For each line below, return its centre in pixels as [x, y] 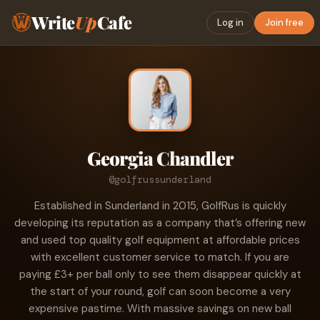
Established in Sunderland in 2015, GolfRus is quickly [160, 206]
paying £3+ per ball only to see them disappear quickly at [160, 274]
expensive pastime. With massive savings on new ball [160, 309]
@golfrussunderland [160, 179]
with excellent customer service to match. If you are [160, 257]
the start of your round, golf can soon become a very [160, 291]
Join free [284, 22]
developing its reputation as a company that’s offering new [160, 223]
